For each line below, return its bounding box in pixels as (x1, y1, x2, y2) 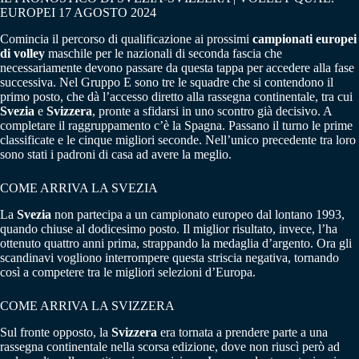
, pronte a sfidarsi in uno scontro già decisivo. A (92, 104, 332, 119)
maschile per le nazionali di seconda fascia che (45, 46, 282, 61)
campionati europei (252, 32, 357, 46)
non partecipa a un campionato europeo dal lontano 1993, (51, 207, 345, 221)
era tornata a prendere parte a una (157, 325, 328, 339)
